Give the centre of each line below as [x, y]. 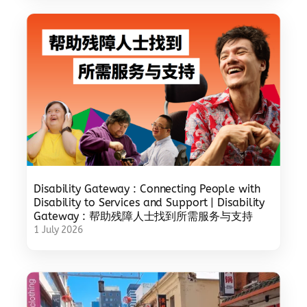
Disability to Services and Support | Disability [149, 202]
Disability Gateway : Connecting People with [147, 188]
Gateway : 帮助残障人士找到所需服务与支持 [143, 216]
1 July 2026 [58, 230]
